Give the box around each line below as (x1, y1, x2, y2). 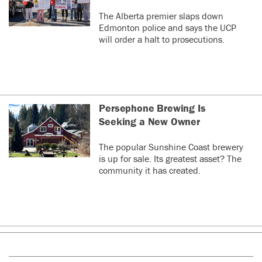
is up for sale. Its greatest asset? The (99, 152, 242, 164)
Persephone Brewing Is (99, 101, 206, 115)
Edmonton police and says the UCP (99, 21, 237, 33)
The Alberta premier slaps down (99, 9, 224, 22)
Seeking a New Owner (99, 114, 200, 128)
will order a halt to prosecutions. (99, 33, 225, 45)
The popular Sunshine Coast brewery (99, 140, 244, 153)
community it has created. (99, 164, 201, 176)
